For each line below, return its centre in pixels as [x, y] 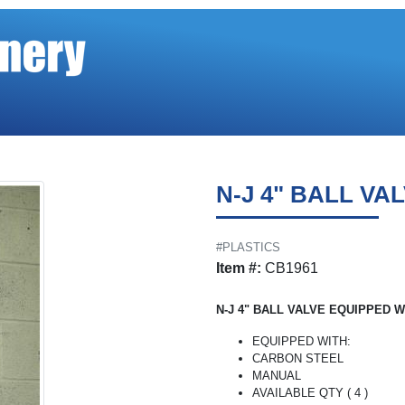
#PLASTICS [248, 247]
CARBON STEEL [298, 358]
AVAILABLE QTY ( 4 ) [310, 393]
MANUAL [277, 376]
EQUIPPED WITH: [301, 341]
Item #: [239, 268]
